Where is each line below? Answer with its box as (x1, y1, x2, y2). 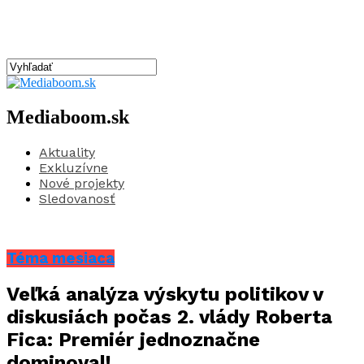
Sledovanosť (39, 190, 115, 206)
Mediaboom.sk (6, 106, 129, 128)
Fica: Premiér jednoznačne (6, 328, 260, 352)
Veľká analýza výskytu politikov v (6, 283, 323, 306)
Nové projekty (39, 175, 124, 191)
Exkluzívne (39, 159, 108, 175)
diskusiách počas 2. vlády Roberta (6, 305, 332, 329)
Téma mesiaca (6, 249, 115, 267)
